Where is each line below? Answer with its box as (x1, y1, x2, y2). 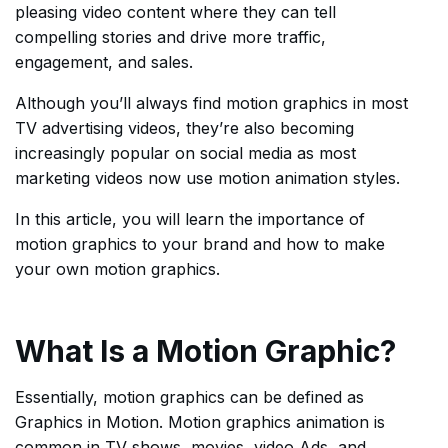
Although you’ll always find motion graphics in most (15, 93, 408, 113)
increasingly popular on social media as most (15, 143, 356, 163)
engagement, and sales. (15, 52, 193, 72)
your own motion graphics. (15, 259, 220, 279)
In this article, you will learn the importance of (15, 209, 365, 229)
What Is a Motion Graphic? (15, 333, 396, 369)
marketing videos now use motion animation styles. (15, 168, 400, 188)
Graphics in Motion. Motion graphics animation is (15, 412, 385, 432)
